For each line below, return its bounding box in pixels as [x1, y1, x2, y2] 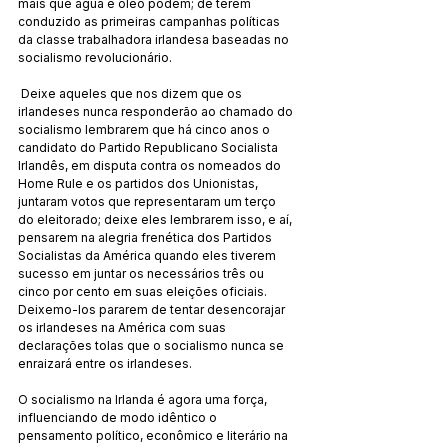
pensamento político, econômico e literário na [18, 427, 291, 443]
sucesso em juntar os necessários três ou [18, 265, 267, 281]
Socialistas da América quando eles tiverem [18, 247, 279, 263]
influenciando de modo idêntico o [18, 409, 220, 425]
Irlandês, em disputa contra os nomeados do [18, 157, 284, 173]
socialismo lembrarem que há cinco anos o [18, 121, 273, 137]
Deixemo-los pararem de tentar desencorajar [18, 301, 288, 317]
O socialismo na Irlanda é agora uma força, [18, 391, 270, 407]
